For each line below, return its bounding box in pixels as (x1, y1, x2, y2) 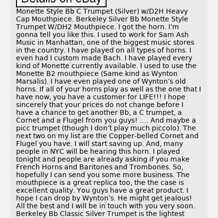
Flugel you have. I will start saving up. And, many (16, 140, 183, 148)
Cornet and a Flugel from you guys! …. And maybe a (16, 116, 197, 125)
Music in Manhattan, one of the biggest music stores (16, 38, 195, 47)
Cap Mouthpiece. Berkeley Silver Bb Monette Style (16, 15, 189, 23)
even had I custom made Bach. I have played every (16, 54, 193, 62)
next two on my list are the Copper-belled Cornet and (16, 132, 199, 140)
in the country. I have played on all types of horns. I (16, 46, 192, 54)
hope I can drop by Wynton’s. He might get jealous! (16, 194, 193, 202)
